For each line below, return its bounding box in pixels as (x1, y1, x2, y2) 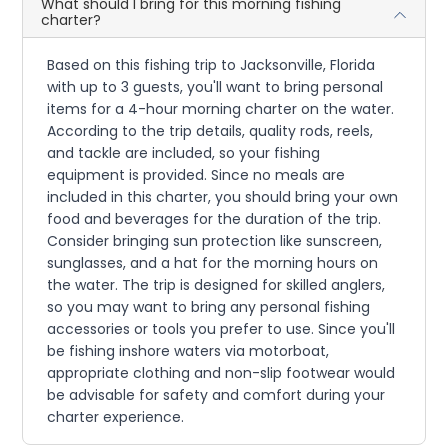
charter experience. (47, 406, 185, 427)
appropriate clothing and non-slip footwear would (47, 362, 396, 383)
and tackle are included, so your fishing (47, 142, 321, 163)
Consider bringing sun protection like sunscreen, (47, 230, 383, 251)
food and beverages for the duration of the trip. (47, 208, 382, 229)
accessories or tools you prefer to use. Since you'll (47, 318, 396, 339)
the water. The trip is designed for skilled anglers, (47, 274, 386, 295)
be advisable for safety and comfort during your (47, 384, 386, 405)
